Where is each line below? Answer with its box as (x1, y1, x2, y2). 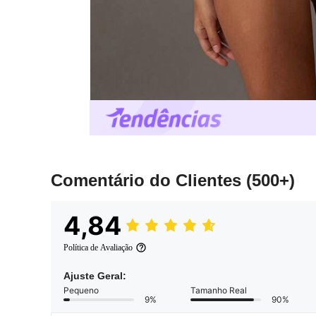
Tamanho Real (190, 285, 247, 296)
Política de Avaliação (63, 243, 133, 253)
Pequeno (63, 285, 99, 296)
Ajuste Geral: (63, 270, 126, 282)
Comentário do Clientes (51, 171, 246, 190)
